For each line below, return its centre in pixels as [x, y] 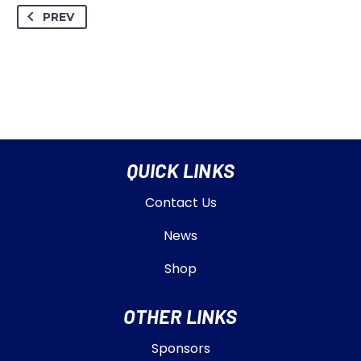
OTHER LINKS [180, 317]
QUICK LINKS [180, 171]
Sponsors [180, 349]
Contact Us [180, 203]
